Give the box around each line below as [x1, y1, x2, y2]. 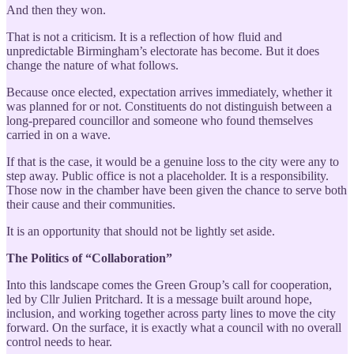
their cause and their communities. [6, 197, 175, 211]
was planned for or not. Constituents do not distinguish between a [6, 99, 332, 113]
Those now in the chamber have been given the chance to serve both [6, 183, 347, 197]
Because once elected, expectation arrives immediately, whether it [6, 85, 332, 99]
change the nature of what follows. [6, 58, 179, 72]
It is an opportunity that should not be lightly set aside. [6, 224, 275, 238]
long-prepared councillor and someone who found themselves [6, 113, 313, 127]
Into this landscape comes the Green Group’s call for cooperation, [6, 277, 332, 292]
